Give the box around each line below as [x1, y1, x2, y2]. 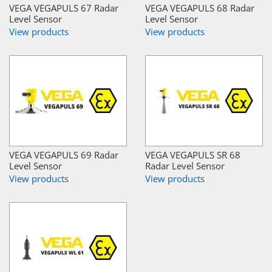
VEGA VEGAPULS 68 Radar [145, 1, 254, 14]
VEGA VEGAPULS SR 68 [145, 148, 240, 161]
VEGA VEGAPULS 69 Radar [9, 148, 118, 161]
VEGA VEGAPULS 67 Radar [9, 1, 118, 14]
